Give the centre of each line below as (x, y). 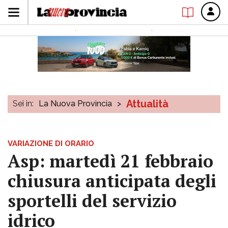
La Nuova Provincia (75, 104)
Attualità (147, 104)
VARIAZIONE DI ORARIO (51, 144)
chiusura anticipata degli (112, 181)
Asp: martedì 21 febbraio (110, 161)
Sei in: (23, 104)
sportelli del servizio (92, 201)
